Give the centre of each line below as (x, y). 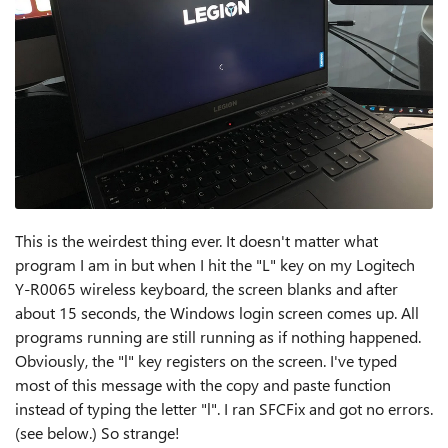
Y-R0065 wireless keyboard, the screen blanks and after (206, 288)
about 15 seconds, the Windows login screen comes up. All (217, 312)
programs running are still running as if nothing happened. (218, 336)
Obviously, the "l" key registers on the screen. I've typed (206, 360)
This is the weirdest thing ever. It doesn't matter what (196, 240)
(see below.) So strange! (97, 432)
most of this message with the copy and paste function (203, 384)
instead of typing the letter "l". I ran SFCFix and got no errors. (224, 408)
